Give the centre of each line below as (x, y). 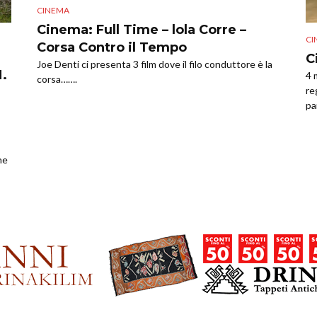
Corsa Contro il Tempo (112, 47)
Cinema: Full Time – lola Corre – (142, 29)
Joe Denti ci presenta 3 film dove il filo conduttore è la (155, 64)
